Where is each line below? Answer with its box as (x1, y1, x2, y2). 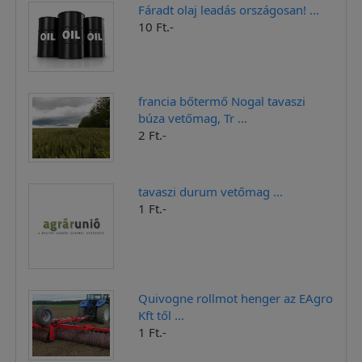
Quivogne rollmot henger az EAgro (138, 289, 334, 306)
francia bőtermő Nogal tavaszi (138, 92, 306, 109)
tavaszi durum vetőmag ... (138, 183, 284, 200)
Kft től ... (138, 306, 185, 323)
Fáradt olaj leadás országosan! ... (138, 2, 320, 19)
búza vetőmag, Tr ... (138, 109, 248, 126)
